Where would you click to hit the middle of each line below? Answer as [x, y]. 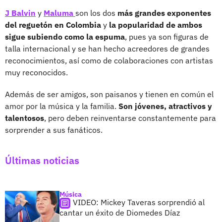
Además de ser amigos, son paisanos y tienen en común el [109, 94]
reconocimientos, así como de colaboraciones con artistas [109, 60]
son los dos [96, 13]
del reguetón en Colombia [53, 25]
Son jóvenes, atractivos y [165, 106]
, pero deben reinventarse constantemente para [130, 118]
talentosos [25, 118]
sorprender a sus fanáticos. [54, 130]
